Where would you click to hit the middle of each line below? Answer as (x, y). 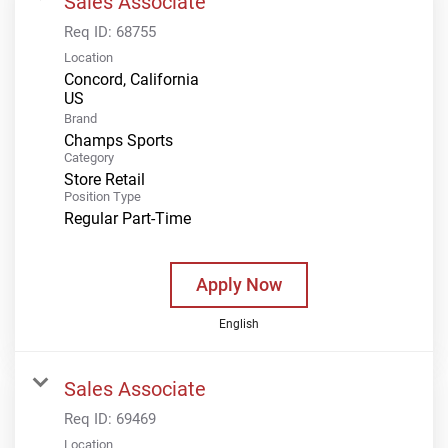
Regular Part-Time (127, 218)
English (238, 323)
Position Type (102, 196)
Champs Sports (118, 140)
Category (89, 157)
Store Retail (104, 179)
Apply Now (238, 284)
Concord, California (131, 79)
